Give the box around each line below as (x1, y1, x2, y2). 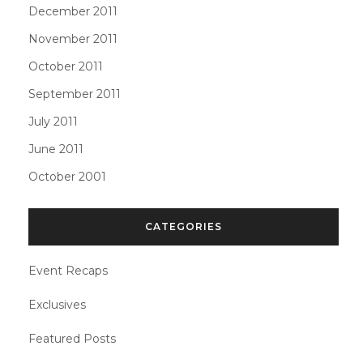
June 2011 (28, 141, 83, 156)
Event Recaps (28, 263, 108, 278)
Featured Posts (28, 331, 116, 346)
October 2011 (28, 58, 103, 74)
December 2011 (28, 3, 117, 19)
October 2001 (28, 169, 106, 184)
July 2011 (28, 113, 78, 129)
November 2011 (28, 31, 117, 46)
